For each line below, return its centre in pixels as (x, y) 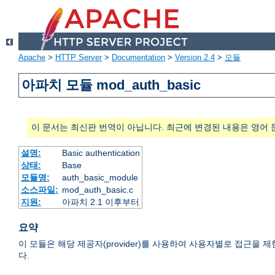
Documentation (138, 58)
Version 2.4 (195, 58)
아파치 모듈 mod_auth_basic (111, 85)
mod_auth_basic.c (97, 190)
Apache (32, 58)
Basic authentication (101, 153)
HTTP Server (79, 58)
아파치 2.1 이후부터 (100, 202)
